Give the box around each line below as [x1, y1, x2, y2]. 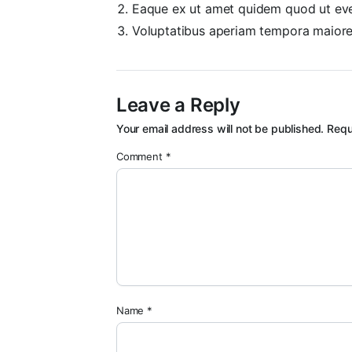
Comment [115, 149, 166, 163]
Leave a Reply [115, 93, 240, 116]
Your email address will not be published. [115, 121, 324, 135]
